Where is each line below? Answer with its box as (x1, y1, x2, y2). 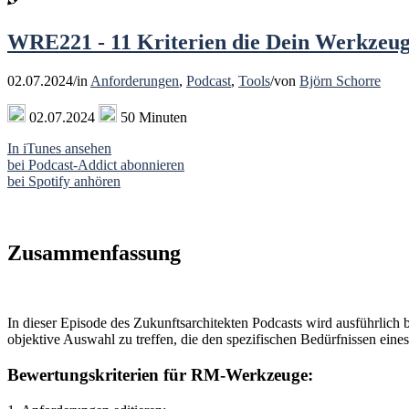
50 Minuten (117, 110, 187, 126)
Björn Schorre (299, 73, 381, 89)
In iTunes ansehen (7, 141, 111, 157)
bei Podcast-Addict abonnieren (7, 157, 184, 173)
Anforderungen (90, 73, 179, 89)
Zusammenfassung (7, 241, 181, 266)
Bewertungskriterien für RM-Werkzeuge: (7, 364, 313, 384)
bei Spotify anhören (7, 173, 121, 190)
